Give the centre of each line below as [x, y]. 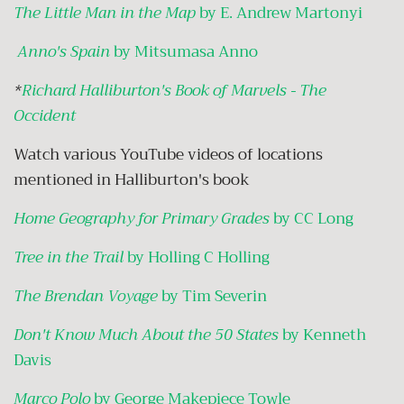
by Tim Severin [214, 296]
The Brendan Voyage [86, 296]
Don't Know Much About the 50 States [146, 335]
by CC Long [313, 218]
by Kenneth [322, 335]
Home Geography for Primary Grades [142, 218]
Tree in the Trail [69, 257]
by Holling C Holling [198, 257]
